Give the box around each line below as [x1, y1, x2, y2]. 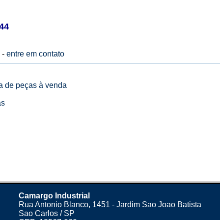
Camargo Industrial [19, 192, 90, 200]
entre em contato [6, 50, 64, 58]
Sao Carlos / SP [19, 209, 75, 218]
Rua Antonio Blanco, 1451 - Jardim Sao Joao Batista [19, 200, 201, 209]
